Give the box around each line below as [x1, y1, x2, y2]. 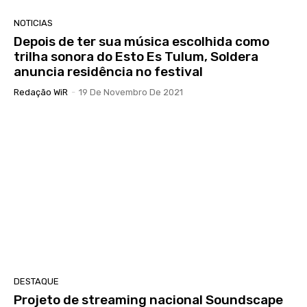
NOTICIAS [14, 17, 53, 28]
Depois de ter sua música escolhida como [14, 33, 269, 49]
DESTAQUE [14, 276, 59, 287]
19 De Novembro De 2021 [79, 86, 183, 97]
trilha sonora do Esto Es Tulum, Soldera [14, 48, 258, 64]
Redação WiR [14, 86, 68, 97]
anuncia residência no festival [14, 63, 203, 79]
